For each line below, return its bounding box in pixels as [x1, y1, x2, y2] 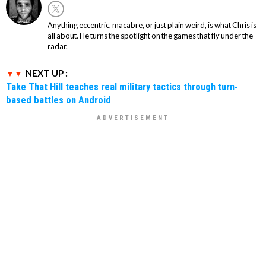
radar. [47, 41, 68, 51]
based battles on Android [6, 93, 111, 106]
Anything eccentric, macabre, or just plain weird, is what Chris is [47, 20, 256, 30]
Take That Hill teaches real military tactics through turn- [6, 80, 238, 93]
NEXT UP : [26, 67, 68, 78]
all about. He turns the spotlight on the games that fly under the [47, 30, 253, 40]
